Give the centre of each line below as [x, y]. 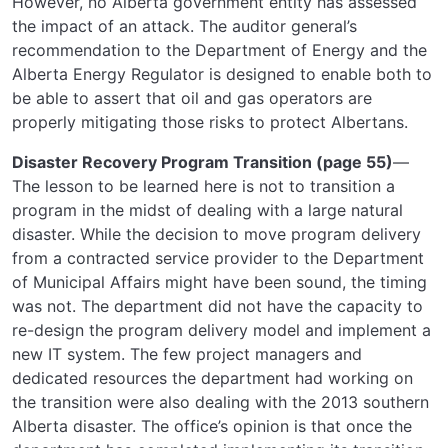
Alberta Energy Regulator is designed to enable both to [222, 73]
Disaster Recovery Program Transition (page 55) [202, 161]
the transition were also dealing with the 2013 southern [220, 401]
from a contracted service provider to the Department [218, 257]
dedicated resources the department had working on [212, 377]
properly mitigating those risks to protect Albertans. [210, 121]
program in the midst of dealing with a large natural [207, 209]
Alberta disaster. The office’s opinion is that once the [212, 425]
